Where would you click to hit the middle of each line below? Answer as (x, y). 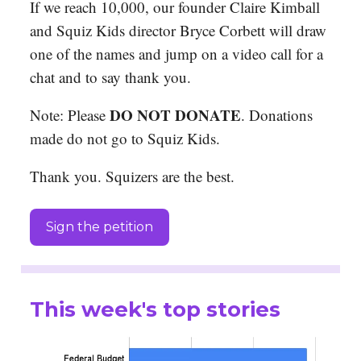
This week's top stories (155, 310)
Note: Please (70, 115)
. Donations (277, 115)
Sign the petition (100, 227)
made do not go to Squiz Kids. (125, 139)
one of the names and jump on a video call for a (176, 54)
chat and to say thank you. (110, 77)
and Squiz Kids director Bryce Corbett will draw (178, 31)
